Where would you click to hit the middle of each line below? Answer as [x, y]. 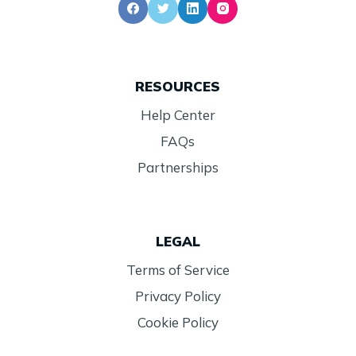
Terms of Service [178, 269]
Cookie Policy [178, 323]
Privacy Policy [178, 296]
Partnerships [178, 167]
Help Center [178, 114]
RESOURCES [178, 86]
